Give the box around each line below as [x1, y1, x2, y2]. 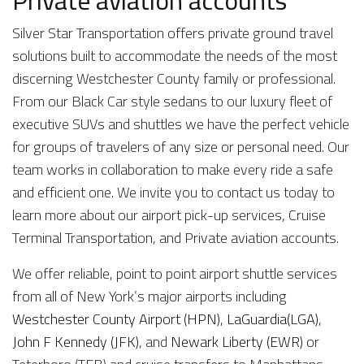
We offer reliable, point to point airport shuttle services [12, 260, 337, 287]
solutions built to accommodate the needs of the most [12, 42, 337, 69]
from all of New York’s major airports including [12, 283, 287, 310]
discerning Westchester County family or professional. [12, 65, 336, 92]
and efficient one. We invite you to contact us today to [12, 179, 335, 206]
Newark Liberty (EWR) [171, 328, 303, 355]
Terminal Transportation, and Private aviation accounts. [12, 224, 339, 251]
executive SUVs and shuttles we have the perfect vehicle [12, 110, 349, 137]
